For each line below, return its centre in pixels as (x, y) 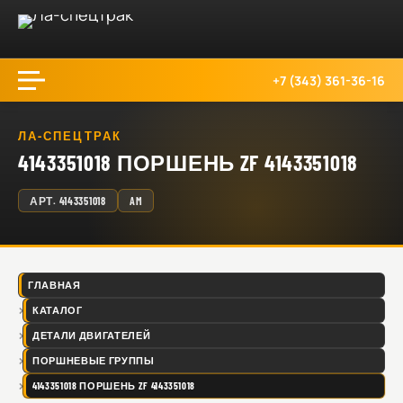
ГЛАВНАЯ (54, 285)
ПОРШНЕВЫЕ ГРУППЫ (94, 360)
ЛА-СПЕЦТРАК (70, 136)
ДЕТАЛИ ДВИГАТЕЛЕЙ (92, 335)
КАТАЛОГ (58, 310)
